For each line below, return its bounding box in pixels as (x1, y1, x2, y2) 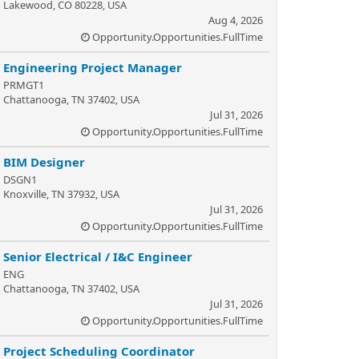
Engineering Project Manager (3, 59, 182, 75)
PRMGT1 (3, 78, 44, 92)
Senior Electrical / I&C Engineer (3, 248, 192, 264)
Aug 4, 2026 (208, 13, 263, 27)
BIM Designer (3, 154, 85, 170)
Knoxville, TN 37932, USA (3, 187, 119, 201)
